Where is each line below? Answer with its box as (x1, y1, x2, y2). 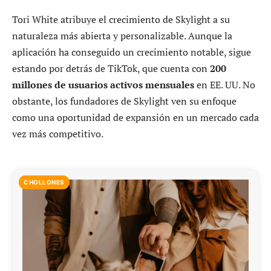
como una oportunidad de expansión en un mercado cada (12, 110, 259, 124)
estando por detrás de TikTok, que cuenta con (12, 61, 210, 75)
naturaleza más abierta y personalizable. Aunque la (12, 28, 232, 42)
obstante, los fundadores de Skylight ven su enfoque (12, 94, 237, 108)
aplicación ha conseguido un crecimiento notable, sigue (12, 45, 251, 59)
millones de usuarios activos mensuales (12, 77, 194, 91)
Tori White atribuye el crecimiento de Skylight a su (12, 12, 230, 26)
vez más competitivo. (12, 126, 103, 140)
